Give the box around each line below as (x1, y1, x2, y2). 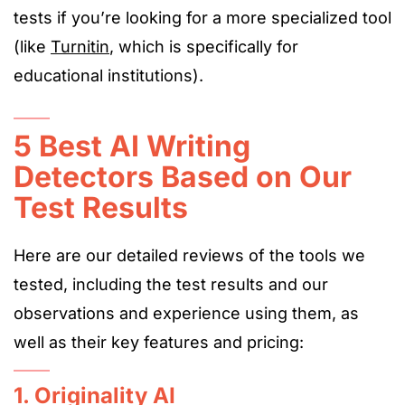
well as (14, 333, 71, 352)
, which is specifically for (109, 37, 298, 56)
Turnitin (51, 37, 109, 56)
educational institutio (14, 66, 174, 85)
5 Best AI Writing (14, 128, 250, 164)
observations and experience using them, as (14, 304, 359, 323)
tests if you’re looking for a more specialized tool (14, 8, 391, 27)
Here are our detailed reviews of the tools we (14, 246, 365, 265)
